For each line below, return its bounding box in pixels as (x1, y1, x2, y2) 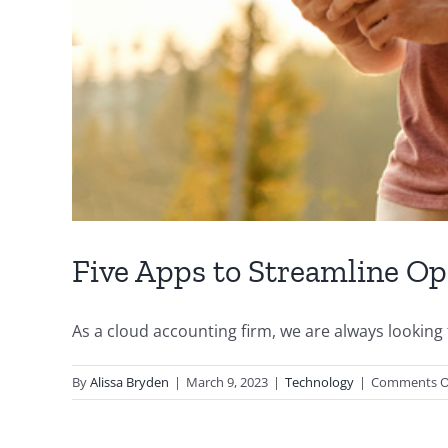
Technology (285, 372, 354, 391)
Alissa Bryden (90, 372, 169, 391)
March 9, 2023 (186, 372, 268, 391)
